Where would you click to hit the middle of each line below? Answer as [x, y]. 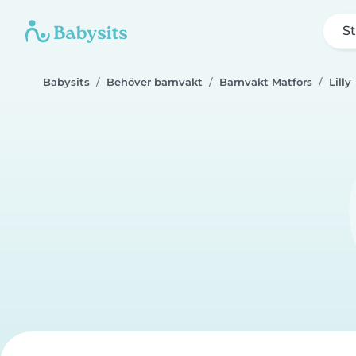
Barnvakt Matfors [266, 82]
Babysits [66, 82]
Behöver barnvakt [155, 82]
